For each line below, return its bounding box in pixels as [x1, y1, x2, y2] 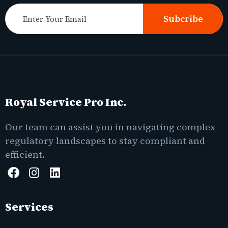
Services [5, 199, 53, 214]
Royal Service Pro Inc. [5, 95, 126, 110]
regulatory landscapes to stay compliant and [5, 134, 205, 148]
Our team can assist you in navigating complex [5, 121, 215, 134]
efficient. [5, 148, 45, 161]
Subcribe [163, 12, 203, 25]
